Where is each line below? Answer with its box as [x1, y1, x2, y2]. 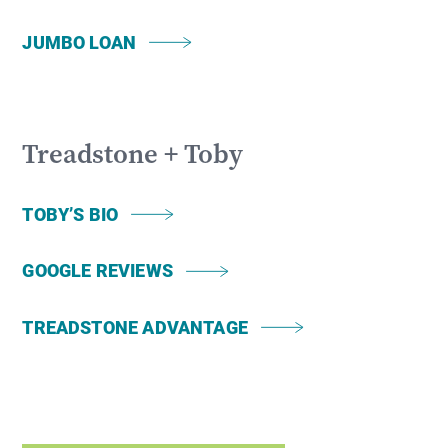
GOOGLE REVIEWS [22, 258, 173, 283]
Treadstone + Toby [22, 134, 244, 172]
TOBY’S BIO [22, 202, 119, 226]
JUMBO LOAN [22, 29, 137, 54]
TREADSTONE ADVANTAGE [22, 314, 249, 339]
